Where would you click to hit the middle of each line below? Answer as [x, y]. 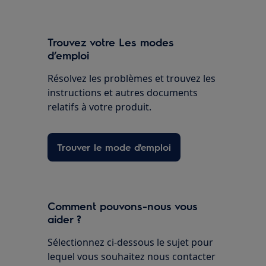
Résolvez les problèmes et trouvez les [132, 79]
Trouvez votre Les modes [111, 42]
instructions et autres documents [123, 93]
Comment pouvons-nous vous [123, 206]
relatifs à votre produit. [100, 107]
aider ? [65, 219]
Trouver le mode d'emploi [114, 147]
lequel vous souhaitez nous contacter [132, 257]
